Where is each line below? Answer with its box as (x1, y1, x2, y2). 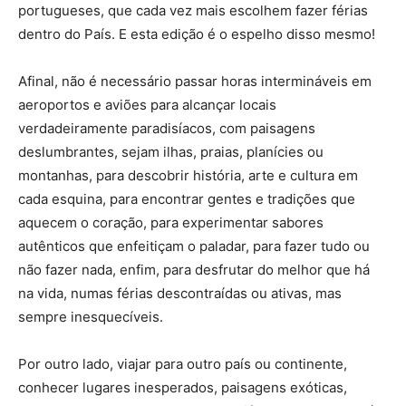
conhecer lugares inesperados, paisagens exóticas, (18, 379, 347, 397)
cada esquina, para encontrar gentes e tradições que (18, 190, 355, 208)
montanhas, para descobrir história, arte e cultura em (18, 167, 358, 185)
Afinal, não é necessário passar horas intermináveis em (18, 72, 372, 91)
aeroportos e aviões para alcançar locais (18, 96, 276, 114)
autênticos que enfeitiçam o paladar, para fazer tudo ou (18, 237, 370, 256)
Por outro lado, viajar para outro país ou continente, (18, 355, 347, 373)
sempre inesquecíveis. (18, 308, 163, 326)
